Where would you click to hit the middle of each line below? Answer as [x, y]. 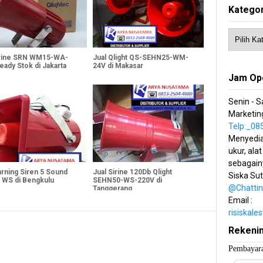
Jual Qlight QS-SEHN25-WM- [140, 57]
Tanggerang [112, 188]
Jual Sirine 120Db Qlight [132, 172]
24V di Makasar [118, 65]
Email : [241, 200]
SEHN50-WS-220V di [127, 180]
